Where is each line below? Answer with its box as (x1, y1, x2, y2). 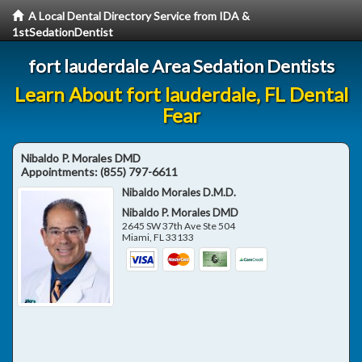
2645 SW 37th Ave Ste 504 (122, 220, 236, 232)
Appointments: (21, 165, 100, 179)
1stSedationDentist (12, 25, 113, 39)
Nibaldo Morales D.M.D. (122, 186, 237, 199)
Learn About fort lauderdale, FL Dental (14, 82, 348, 106)
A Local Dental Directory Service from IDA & (28, 9, 250, 23)
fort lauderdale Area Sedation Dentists (27, 55, 335, 77)
